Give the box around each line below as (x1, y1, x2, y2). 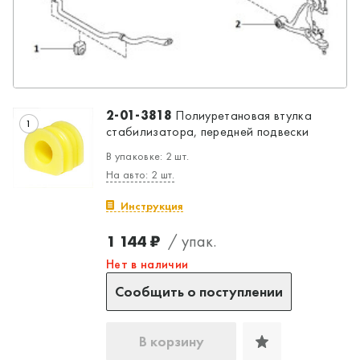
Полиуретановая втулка (171, 106, 312, 124)
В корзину (138, 331, 204, 350)
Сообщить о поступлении (115, 281, 283, 301)
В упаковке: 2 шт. (106, 148, 190, 163)
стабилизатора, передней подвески (106, 122, 309, 140)
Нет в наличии (106, 255, 189, 272)
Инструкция (121, 198, 183, 213)
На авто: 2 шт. (106, 166, 175, 182)
